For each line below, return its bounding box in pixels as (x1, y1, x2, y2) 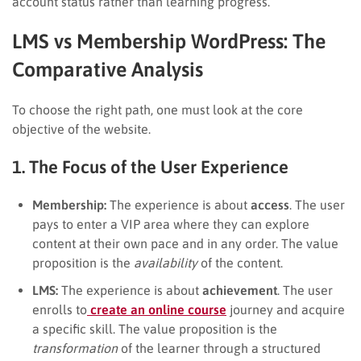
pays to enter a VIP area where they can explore (32, 216, 309, 231)
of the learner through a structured (118, 340, 321, 355)
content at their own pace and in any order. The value (32, 235, 338, 251)
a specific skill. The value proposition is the (32, 321, 277, 336)
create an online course (90, 301, 226, 317)
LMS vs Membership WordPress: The (12, 29, 326, 52)
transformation (32, 340, 118, 355)
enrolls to (32, 301, 87, 317)
